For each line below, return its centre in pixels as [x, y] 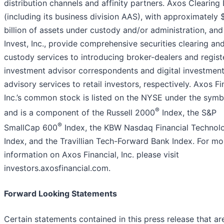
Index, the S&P [188, 112]
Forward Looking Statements [60, 194]
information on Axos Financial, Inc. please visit [91, 155]
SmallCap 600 [31, 128]
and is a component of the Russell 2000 [79, 112]
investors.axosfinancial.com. [57, 168]
